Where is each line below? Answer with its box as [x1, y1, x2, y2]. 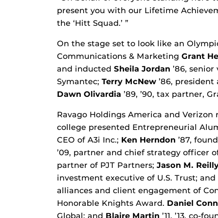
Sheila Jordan [114, 64, 170, 74]
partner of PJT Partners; [57, 161, 157, 170]
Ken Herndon [121, 135, 176, 145]
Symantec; [57, 77, 102, 87]
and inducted [57, 64, 114, 74]
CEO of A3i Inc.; [57, 135, 121, 145]
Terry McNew [102, 77, 156, 87]
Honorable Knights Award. [57, 199, 167, 208]
